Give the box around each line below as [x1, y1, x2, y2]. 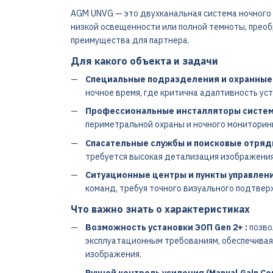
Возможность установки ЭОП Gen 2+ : [85, 222, 247, 233]
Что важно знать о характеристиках [70, 203, 250, 216]
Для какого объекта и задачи [70, 55, 218, 67]
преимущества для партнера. [70, 35, 190, 46]
